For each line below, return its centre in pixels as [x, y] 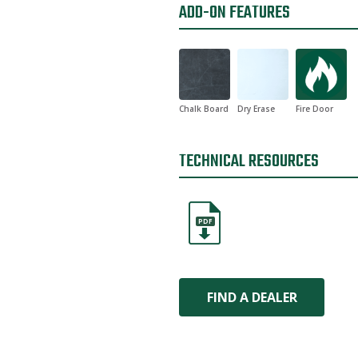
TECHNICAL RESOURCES [249, 161]
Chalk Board [204, 109]
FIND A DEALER [252, 297]
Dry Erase [256, 109]
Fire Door [314, 109]
